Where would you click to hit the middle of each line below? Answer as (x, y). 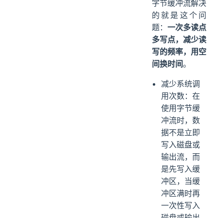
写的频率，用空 (179, 52)
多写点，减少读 (179, 39)
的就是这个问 (179, 15)
